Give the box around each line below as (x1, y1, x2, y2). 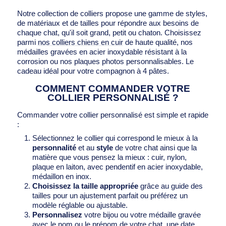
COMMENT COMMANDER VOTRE (35, 83, 191, 94)
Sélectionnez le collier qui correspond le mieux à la (32, 134, 198, 142)
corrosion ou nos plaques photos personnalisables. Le (17, 57, 194, 66)
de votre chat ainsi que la (112, 143, 197, 152)
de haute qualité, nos (123, 38, 193, 46)
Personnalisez (32, 210, 82, 219)
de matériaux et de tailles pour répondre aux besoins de (17, 19, 199, 27)
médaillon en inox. (32, 172, 91, 181)
